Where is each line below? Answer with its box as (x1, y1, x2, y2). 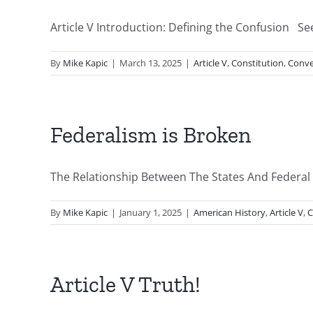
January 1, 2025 (119, 206, 182, 219)
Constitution (231, 57, 284, 69)
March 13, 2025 (119, 57, 182, 69)
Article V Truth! (50, 271, 201, 298)
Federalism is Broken (50, 122, 251, 148)
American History (194, 206, 265, 219)
